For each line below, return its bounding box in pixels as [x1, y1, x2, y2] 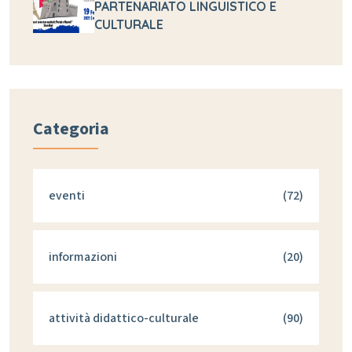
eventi [49, 186, 85, 204]
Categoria [33, 115, 109, 141]
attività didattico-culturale [49, 309, 199, 327]
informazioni [49, 247, 117, 266]
